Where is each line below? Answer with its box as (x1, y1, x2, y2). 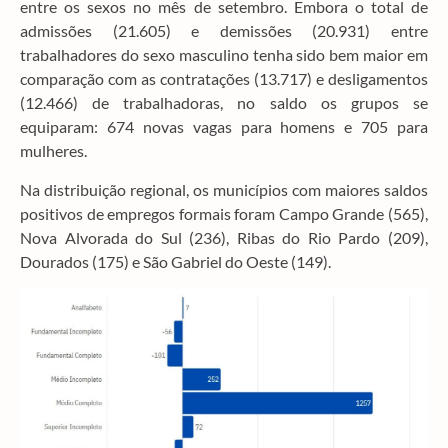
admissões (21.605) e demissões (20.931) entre (20, 21, 428, 41)
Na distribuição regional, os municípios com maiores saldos (20, 179, 428, 199)
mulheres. (20, 141, 87, 161)
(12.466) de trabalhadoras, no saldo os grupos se (20, 93, 428, 113)
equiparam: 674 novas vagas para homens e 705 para (20, 117, 428, 137)
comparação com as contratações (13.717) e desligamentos (20, 69, 428, 89)
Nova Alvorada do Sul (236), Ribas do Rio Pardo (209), (20, 227, 428, 247)
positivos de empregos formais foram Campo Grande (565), (20, 203, 428, 223)
